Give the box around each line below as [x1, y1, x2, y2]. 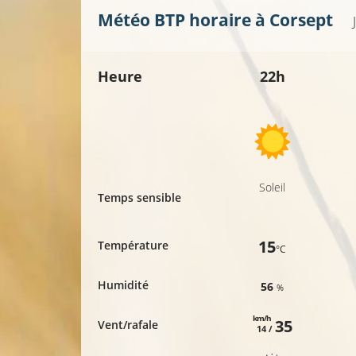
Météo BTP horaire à [98, 9, 269, 32]
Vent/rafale [98, 317, 158, 333]
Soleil [259, 180, 286, 195]
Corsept [269, 9, 333, 32]
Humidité [98, 277, 149, 293]
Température [98, 238, 168, 253]
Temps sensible [98, 190, 181, 206]
